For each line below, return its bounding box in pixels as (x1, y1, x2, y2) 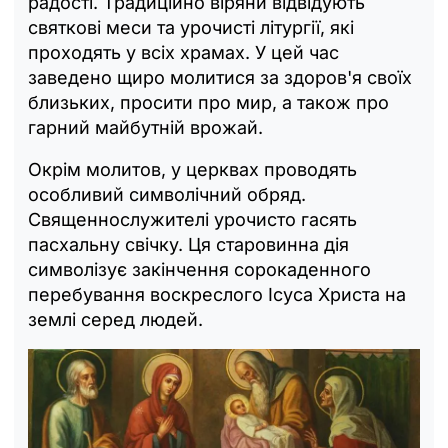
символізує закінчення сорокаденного (28, 258, 371, 280)
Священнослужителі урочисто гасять (28, 208, 357, 230)
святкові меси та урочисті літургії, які (28, 16, 354, 38)
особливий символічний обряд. (28, 183, 306, 205)
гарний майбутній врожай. (28, 116, 263, 138)
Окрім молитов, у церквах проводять (28, 158, 357, 180)
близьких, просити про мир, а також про (28, 91, 389, 113)
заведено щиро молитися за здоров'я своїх (28, 66, 412, 88)
